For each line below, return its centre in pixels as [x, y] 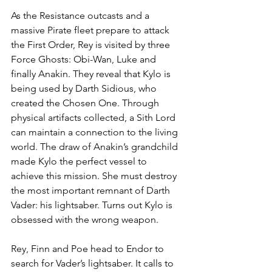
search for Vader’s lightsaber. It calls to [93, 263]
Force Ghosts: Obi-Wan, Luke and [85, 59]
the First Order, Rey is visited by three [92, 44]
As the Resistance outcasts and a [81, 15]
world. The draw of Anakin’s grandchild [96, 146]
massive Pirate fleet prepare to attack [91, 30]
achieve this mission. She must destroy [95, 175]
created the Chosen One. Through [86, 103]
